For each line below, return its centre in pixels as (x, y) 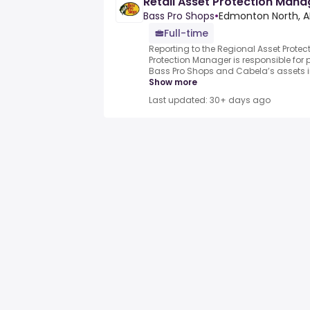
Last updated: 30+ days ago (210, 100)
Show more (173, 82)
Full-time (186, 34)
